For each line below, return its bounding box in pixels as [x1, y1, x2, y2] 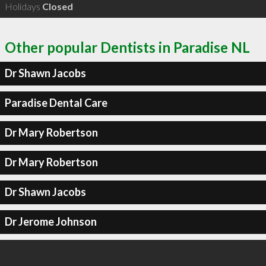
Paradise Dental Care [4, 96, 107, 109]
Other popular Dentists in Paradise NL [5, 38, 250, 56]
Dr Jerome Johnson [4, 215, 97, 228]
